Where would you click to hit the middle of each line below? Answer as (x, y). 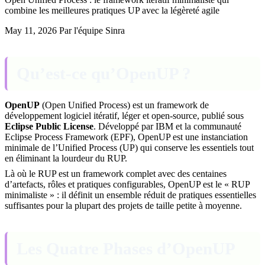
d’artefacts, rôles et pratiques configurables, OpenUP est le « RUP (127, 184)
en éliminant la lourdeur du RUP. (66, 158)
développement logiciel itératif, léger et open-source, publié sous (124, 115)
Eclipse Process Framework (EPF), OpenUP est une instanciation (126, 137)
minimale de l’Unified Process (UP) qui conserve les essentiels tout (129, 147)
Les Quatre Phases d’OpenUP (126, 248)
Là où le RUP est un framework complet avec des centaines (116, 173)
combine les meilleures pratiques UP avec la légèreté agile (112, 10)
